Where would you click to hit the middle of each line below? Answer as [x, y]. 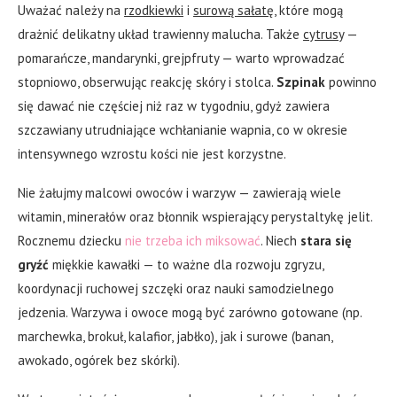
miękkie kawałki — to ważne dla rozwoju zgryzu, [186, 265]
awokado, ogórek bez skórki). [99, 361]
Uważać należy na [71, 11]
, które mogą [308, 11]
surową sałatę [234, 11]
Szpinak [301, 82]
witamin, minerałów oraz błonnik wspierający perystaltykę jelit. [195, 217]
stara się [326, 241]
